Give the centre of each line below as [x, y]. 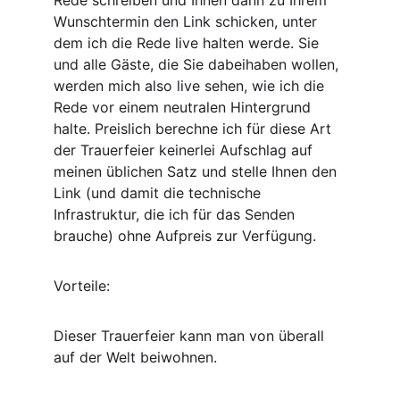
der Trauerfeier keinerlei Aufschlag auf [185, 150]
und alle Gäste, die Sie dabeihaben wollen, [198, 64]
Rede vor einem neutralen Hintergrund [184, 107]
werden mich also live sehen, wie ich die [191, 86]
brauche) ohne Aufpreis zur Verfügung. [185, 236]
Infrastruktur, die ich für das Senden [176, 214]
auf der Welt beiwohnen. [137, 357]
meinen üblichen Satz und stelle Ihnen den [197, 171]
